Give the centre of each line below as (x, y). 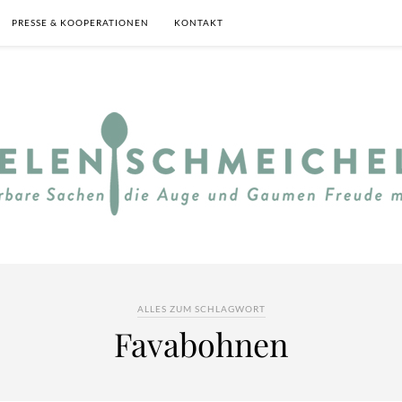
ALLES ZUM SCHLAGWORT (201, 309)
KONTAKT (199, 22)
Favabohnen (201, 344)
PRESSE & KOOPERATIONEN (80, 22)
